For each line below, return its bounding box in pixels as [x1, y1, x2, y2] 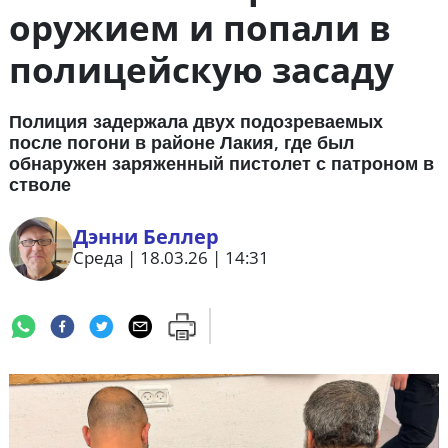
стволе [8, 172, 71, 197]
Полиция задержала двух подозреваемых [8, 109, 383, 134]
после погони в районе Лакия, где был [8, 130, 354, 155]
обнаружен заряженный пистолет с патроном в [8, 151, 434, 176]
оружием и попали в [8, 4, 391, 52]
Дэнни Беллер [72, 223, 219, 251]
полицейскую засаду [8, 46, 394, 94]
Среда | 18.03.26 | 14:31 [72, 246, 269, 270]
